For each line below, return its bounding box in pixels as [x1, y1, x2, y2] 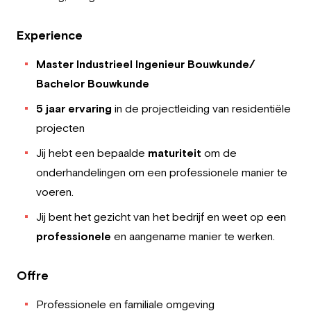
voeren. [36, 185, 74, 198]
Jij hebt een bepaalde [36, 146, 148, 159]
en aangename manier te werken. [111, 230, 275, 242]
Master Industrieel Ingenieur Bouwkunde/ [36, 58, 255, 70]
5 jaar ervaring [36, 102, 112, 115]
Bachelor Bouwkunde [36, 77, 149, 90]
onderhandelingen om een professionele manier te [36, 166, 287, 178]
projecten [36, 121, 85, 134]
